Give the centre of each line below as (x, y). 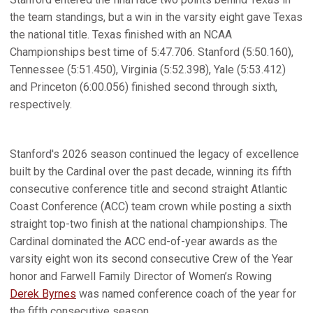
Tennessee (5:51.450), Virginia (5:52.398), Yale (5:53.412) (148, 70)
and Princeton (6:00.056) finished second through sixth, (144, 87)
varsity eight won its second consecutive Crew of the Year (151, 259)
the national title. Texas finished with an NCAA (121, 35)
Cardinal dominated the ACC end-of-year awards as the (144, 241)
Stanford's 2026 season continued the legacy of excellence (154, 154)
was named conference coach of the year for (186, 294)
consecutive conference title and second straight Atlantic (148, 189)
